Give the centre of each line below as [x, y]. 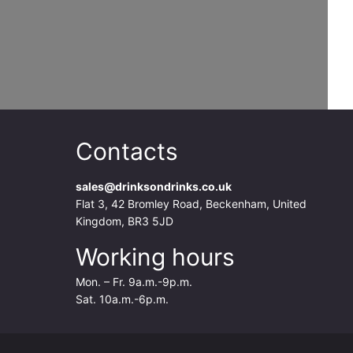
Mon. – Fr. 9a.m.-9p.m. [134, 281]
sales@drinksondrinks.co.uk [154, 187]
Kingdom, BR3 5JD [124, 221]
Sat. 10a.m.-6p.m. [122, 299]
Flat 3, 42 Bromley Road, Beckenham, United [191, 204]
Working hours [155, 256]
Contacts [127, 152]
